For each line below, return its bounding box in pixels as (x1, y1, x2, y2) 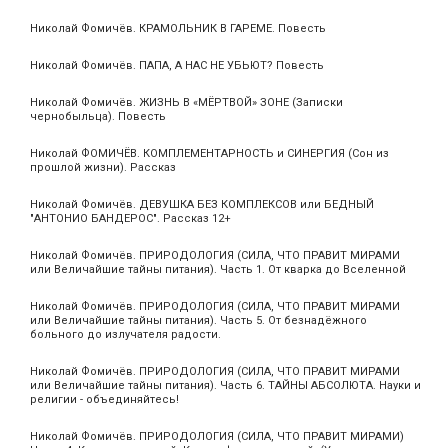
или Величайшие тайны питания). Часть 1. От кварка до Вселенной (30, 263, 406, 277)
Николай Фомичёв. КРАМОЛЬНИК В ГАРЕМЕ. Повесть (30, 22, 326, 36)
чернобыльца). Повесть (30, 110, 166, 124)
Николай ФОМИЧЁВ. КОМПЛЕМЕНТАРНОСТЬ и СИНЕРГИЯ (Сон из (30, 147, 389, 161)
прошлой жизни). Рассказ (30, 161, 176, 175)
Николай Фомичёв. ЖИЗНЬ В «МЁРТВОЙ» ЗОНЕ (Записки (30, 96, 343, 110)
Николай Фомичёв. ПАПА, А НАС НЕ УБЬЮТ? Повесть (30, 59, 324, 73)
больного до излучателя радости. (30, 328, 221, 342)
